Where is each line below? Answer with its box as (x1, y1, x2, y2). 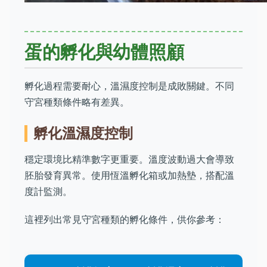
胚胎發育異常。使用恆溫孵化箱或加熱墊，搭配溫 (24, 169, 234, 181)
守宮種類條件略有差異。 (24, 96, 129, 108)
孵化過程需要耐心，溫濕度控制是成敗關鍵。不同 (24, 80, 234, 92)
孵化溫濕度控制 (33, 125, 133, 142)
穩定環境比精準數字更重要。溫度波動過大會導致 (24, 153, 234, 165)
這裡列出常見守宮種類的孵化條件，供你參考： (24, 213, 225, 225)
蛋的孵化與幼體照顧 (24, 41, 184, 63)
